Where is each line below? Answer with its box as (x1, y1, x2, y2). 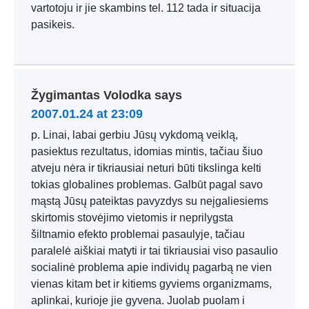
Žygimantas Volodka (31, 88, 151, 102)
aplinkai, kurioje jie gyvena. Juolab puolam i (31, 295, 245, 306)
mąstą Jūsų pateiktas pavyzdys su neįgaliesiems (31, 195, 268, 207)
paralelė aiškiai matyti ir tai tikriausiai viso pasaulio (31, 245, 278, 257)
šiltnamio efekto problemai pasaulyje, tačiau (31, 228, 245, 240)
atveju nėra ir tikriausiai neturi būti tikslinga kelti (31, 162, 261, 174)
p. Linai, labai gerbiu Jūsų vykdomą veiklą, (31, 129, 238, 141)
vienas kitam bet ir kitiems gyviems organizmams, (31, 278, 272, 290)
